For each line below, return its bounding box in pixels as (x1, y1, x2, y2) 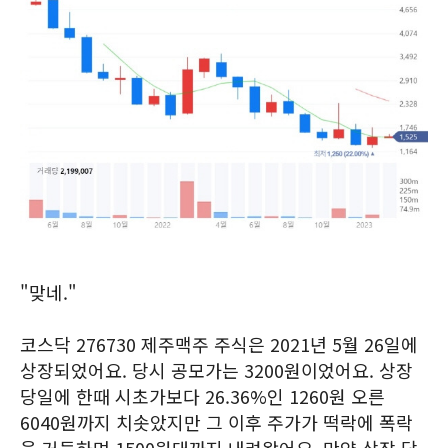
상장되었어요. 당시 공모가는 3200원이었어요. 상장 (20, 357, 413, 383)
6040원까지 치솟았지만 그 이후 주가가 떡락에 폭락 (20, 409, 413, 435)
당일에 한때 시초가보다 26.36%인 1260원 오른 (20, 383, 385, 409)
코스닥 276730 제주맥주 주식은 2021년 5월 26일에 (20, 331, 418, 357)
